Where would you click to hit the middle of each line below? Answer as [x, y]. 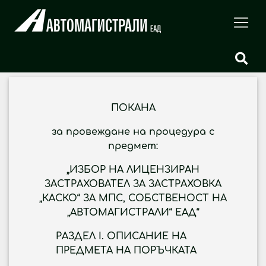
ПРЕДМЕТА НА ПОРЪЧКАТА [126, 251]
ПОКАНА [133, 108]
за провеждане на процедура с [133, 132]
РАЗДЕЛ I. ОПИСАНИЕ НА [121, 236]
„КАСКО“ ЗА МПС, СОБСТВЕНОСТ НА [133, 198]
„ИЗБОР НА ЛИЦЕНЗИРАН [133, 170]
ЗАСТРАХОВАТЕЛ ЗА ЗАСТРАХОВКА [133, 184]
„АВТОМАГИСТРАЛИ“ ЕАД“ [133, 213]
